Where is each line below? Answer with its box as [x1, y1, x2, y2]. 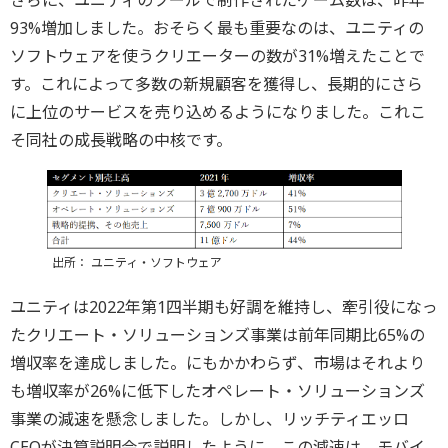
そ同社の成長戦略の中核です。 [10, 129, 232, 152]
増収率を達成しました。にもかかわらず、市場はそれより [10, 351, 425, 374]
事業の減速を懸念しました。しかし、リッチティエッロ [10, 407, 409, 430]
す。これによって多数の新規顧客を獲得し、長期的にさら [10, 73, 423, 96]
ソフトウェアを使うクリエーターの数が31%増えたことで [10, 45, 425, 68]
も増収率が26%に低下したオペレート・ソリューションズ [10, 379, 425, 402]
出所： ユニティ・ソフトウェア [51, 253, 222, 271]
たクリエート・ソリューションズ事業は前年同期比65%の [10, 323, 425, 346]
